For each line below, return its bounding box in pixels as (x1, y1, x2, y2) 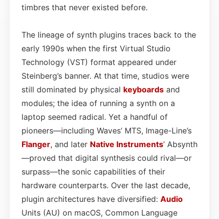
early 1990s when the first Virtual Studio (22, 43, 171, 53)
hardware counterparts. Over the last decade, (22, 180, 190, 190)
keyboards (123, 84, 164, 94)
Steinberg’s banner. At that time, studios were (22, 70, 189, 81)
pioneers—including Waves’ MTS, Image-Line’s (22, 125, 192, 135)
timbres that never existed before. (22, 2, 148, 12)
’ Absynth (163, 139, 197, 149)
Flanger (22, 139, 50, 149)
